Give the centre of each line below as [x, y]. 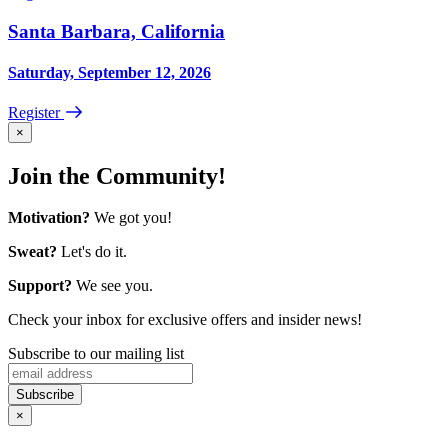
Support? [40, 286]
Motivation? [49, 218]
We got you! [131, 218]
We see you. [112, 286]
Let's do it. [92, 252]
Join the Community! [117, 175]
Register [36, 112]
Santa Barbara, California [116, 32]
